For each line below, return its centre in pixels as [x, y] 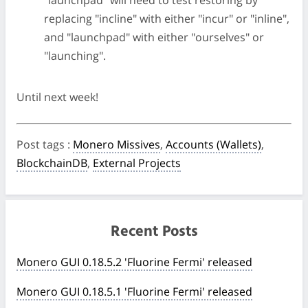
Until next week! [57, 97]
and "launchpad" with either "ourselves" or [154, 37]
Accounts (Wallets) [213, 144]
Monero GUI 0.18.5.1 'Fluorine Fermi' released [134, 291]
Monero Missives [117, 144]
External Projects [137, 163]
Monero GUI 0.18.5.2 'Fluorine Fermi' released [134, 262]
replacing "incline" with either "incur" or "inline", [167, 19]
